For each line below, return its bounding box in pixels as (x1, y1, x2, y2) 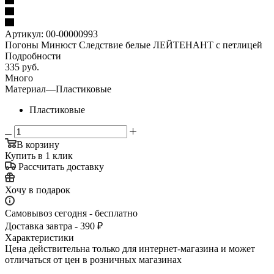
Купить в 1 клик (5, 150, 73, 161)
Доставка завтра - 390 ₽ (5, 220, 103, 231)
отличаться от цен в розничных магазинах (5, 254, 182, 265)
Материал (5, 83, 46, 94)
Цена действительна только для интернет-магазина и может (5, 243, 255, 254)
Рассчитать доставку (18, 161, 104, 172)
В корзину (17, 139, 59, 150)
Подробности (5, 50, 61, 61)
